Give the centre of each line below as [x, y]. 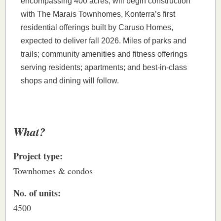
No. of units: [37, 193]
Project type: [38, 156]
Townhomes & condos [53, 171]
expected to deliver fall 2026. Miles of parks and [104, 41]
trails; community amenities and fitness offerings [104, 54]
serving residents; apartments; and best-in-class [104, 68]
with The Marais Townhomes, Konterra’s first [98, 14]
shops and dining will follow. [70, 81]
